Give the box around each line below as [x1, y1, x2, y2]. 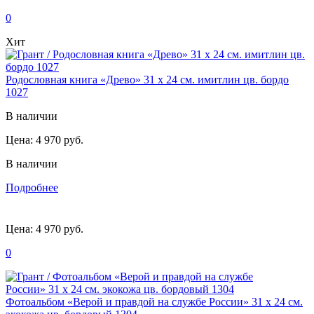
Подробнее [6, 181, 58, 193]
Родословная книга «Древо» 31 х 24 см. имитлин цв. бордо [6, 73, 289, 86]
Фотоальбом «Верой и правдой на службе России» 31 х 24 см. [6, 295, 303, 308]
